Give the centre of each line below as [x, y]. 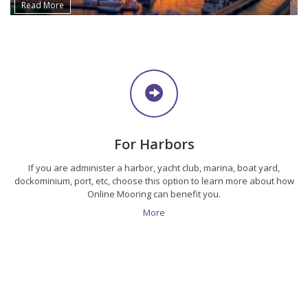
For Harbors [154, 144]
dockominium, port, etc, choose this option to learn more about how [154, 180]
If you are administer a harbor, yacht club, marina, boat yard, [154, 167]
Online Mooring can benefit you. [154, 194]
